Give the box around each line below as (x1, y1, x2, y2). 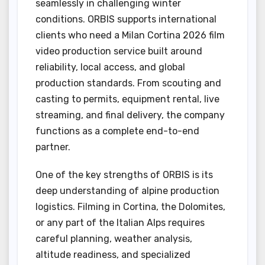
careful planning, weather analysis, (35, 232, 192, 244)
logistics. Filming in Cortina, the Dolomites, (35, 201, 225, 212)
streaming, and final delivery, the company (35, 109, 225, 121)
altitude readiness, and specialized (35, 248, 190, 260)
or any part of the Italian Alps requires (35, 216, 205, 228)
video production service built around (35, 45, 202, 57)
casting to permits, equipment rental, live (35, 93, 219, 105)
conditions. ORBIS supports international (35, 13, 216, 25)
